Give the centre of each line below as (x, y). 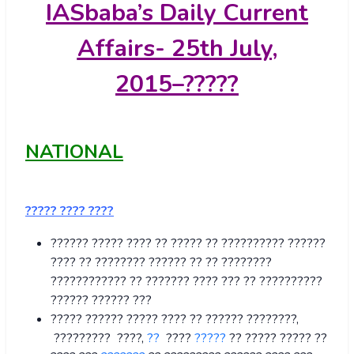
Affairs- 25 (138, 49)
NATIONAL (74, 152)
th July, (238, 49)
